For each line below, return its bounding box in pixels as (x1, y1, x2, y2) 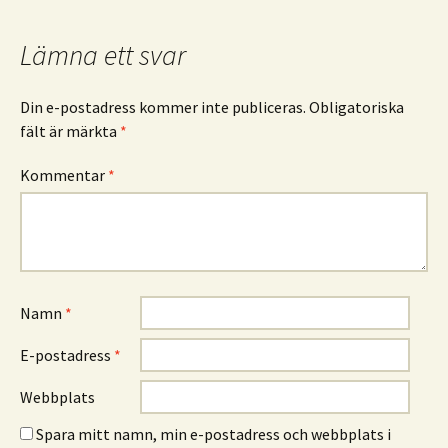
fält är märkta (20, 121, 120, 142)
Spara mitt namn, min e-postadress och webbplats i (36, 424, 391, 445)
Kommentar (20, 165, 108, 186)
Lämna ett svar (20, 37, 186, 74)
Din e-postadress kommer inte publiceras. (20, 97, 306, 118)
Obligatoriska (309, 97, 404, 118)
